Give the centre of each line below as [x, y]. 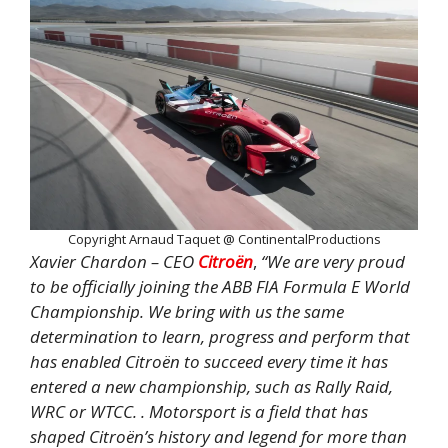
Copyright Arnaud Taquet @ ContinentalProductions [224, 238]
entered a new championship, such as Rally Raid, [211, 386]
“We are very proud [333, 261]
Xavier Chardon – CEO [114, 261]
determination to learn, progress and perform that [220, 336]
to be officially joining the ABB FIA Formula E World [220, 286]
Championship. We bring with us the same [187, 311]
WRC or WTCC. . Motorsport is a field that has [199, 411]
